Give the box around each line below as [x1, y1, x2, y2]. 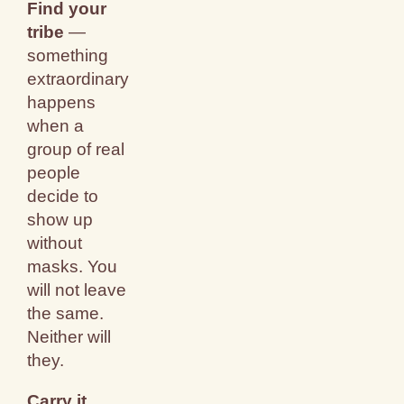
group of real [27, 140, 125, 160]
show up [27, 210, 94, 230]
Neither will [27, 327, 112, 347]
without [27, 234, 83, 253]
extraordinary [27, 69, 130, 89]
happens [27, 93, 96, 113]
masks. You [27, 257, 118, 277]
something [27, 46, 109, 66]
